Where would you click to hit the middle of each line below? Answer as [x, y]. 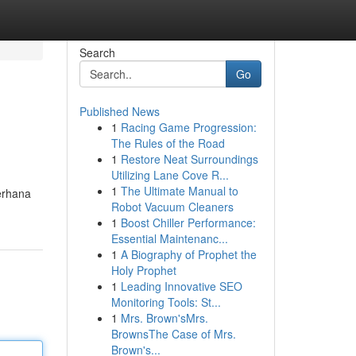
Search [97, 52]
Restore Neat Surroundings [189, 159]
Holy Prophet [143, 270]
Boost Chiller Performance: [188, 222]
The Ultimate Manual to [179, 191]
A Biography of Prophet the [188, 254]
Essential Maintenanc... [169, 238]
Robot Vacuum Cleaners [172, 207]
